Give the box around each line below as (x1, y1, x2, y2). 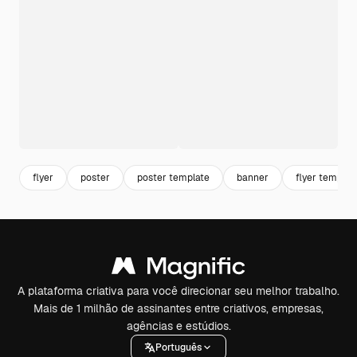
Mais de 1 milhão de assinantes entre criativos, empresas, (33, 301, 324, 316)
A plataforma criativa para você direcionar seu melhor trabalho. (18, 284, 339, 298)
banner (237, 171, 269, 184)
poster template (137, 171, 210, 184)
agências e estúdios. (126, 319, 231, 333)
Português (155, 340, 202, 354)
